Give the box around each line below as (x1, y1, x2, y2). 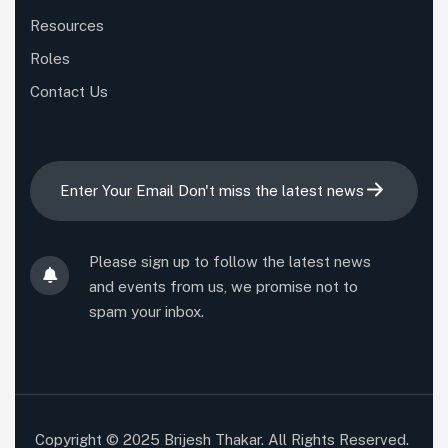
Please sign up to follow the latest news (89, 252, 371, 270)
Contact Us (30, 82, 108, 100)
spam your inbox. (89, 302, 204, 320)
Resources (30, 16, 104, 34)
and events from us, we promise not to (89, 277, 358, 295)
